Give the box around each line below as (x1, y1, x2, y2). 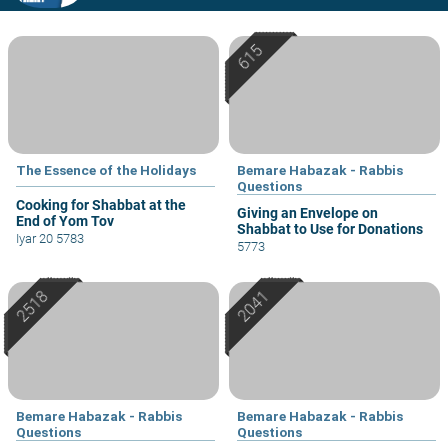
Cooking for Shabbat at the (16, 196, 186, 213)
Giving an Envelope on (237, 204, 378, 221)
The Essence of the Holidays (16, 161, 196, 178)
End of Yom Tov (16, 212, 114, 229)
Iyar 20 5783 (16, 230, 84, 246)
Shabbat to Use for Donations (237, 220, 423, 237)
